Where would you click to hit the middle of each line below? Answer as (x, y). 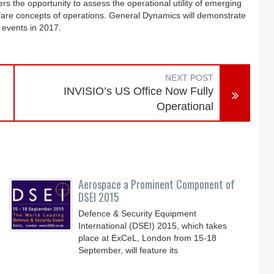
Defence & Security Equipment (138, 213)
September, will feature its (128, 250)
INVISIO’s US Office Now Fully (139, 91)
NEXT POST (190, 78)
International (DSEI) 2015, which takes (153, 226)
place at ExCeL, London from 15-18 (148, 238)
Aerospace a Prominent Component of (157, 184)
